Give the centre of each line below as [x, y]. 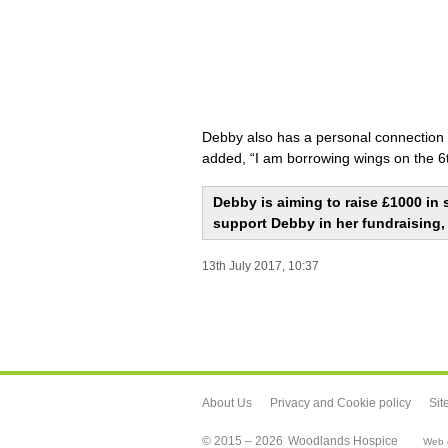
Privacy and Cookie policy [340, 402]
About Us [227, 402]
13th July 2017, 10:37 [260, 265]
